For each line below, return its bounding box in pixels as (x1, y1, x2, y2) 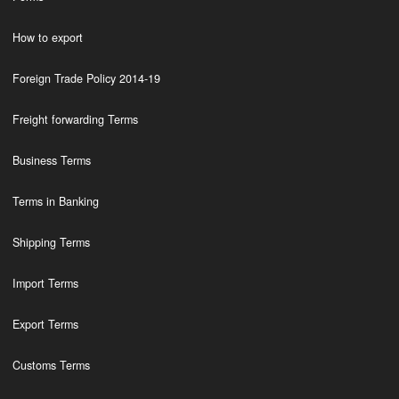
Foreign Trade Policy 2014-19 (12, 70, 160, 86)
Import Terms (12, 275, 78, 291)
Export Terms (12, 316, 78, 332)
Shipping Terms (12, 234, 90, 250)
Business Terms (12, 152, 91, 168)
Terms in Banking (12, 193, 99, 209)
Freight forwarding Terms (12, 111, 138, 127)
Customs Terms (12, 357, 90, 373)
